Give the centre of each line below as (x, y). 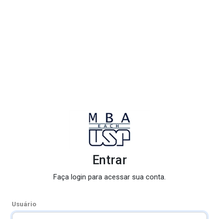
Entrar (109, 160)
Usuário (24, 204)
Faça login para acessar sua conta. (109, 177)
